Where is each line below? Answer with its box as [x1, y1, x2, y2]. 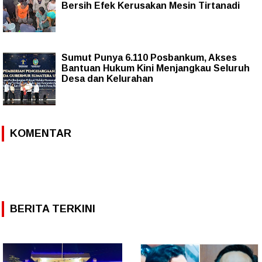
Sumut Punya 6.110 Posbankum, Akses [61, 52, 237, 63]
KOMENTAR [10, 127, 71, 139]
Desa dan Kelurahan [61, 73, 153, 84]
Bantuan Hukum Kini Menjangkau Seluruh [61, 63, 250, 73]
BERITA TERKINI [10, 202, 95, 215]
